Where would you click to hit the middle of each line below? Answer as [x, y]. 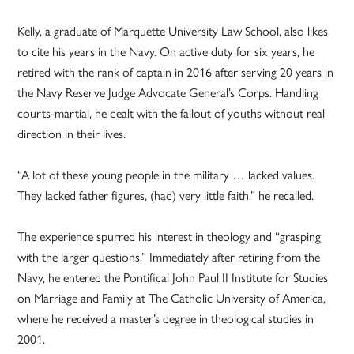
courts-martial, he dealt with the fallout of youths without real [171, 113]
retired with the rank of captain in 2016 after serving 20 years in [176, 72]
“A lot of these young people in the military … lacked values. [166, 175]
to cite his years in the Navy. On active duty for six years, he [166, 51]
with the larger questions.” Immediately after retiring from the [169, 257]
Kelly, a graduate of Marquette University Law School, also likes [173, 31]
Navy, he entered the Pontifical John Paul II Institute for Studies [173, 277]
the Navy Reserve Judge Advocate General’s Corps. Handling [168, 92]
